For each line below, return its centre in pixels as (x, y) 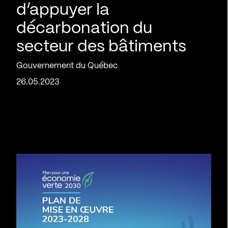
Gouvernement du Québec (67, 66)
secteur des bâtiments (101, 47)
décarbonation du (84, 28)
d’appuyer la (63, 10)
